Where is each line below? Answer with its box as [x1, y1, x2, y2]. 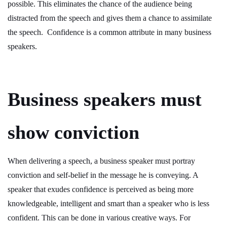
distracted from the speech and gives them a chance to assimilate [8, 14, 212, 22]
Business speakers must [8, 89, 202, 110]
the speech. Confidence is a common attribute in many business [8, 28, 211, 36]
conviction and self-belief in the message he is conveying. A [8, 171, 198, 179]
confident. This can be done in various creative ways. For [8, 213, 191, 222]
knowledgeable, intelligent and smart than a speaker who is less [8, 199, 209, 208]
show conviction [8, 122, 139, 143]
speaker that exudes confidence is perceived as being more [8, 185, 194, 194]
